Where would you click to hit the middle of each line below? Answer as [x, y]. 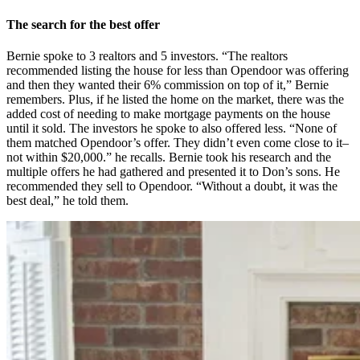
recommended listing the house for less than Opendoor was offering [178, 71]
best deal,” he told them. [67, 201]
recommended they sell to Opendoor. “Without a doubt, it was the [172, 186]
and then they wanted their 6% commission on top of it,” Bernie [168, 85]
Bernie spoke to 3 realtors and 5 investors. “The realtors [147, 56]
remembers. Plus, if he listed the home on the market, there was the [175, 100]
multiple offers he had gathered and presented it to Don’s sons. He [173, 172]
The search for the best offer [83, 25]
